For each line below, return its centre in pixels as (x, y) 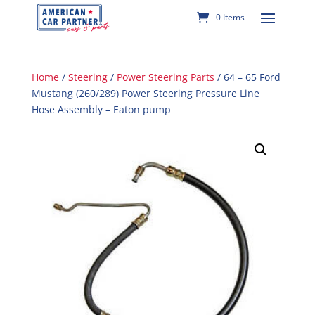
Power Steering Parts (165, 77)
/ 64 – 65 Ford (247, 77)
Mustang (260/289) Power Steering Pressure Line (145, 93)
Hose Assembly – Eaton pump (101, 109)
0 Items (231, 17)
